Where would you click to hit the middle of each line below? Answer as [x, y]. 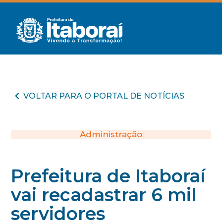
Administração [111, 134]
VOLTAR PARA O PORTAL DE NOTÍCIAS [104, 96]
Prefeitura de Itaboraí [108, 176]
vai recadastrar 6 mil [104, 195]
